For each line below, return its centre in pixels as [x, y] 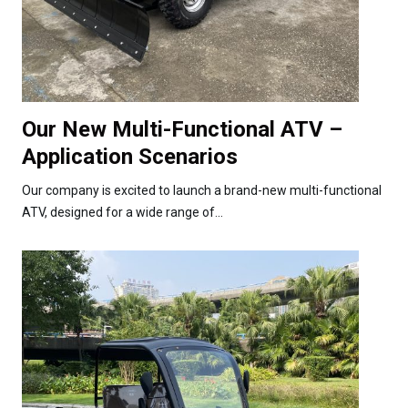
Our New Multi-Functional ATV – [182, 129]
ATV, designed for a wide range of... [122, 212]
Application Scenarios [130, 156]
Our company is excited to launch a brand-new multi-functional [202, 190]
